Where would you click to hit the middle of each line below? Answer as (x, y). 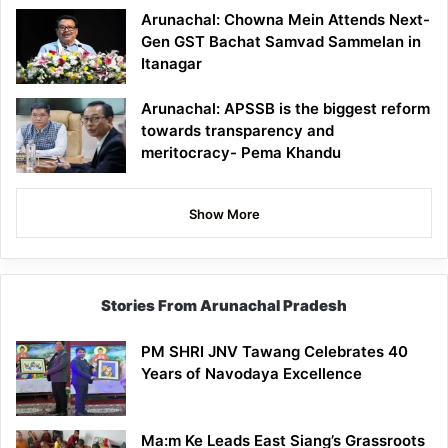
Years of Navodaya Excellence (251, 374)
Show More (224, 214)
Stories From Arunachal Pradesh (224, 306)
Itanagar (171, 64)
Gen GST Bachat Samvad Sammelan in (281, 42)
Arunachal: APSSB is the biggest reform (285, 109)
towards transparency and (237, 131)
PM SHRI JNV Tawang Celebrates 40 (274, 352)
